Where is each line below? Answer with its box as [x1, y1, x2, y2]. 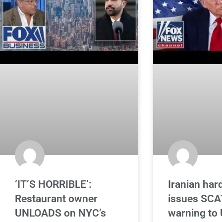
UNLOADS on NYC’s [15, 207, 106, 219]
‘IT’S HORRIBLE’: [15, 178, 92, 190]
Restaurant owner [15, 192, 98, 205]
